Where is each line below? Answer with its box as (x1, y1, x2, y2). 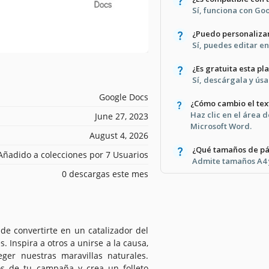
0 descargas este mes (62, 168, 148, 180)
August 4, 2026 (89, 129, 148, 141)
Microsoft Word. (190, 120, 252, 131)
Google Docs (99, 91, 148, 103)
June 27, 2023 (95, 110, 148, 122)
